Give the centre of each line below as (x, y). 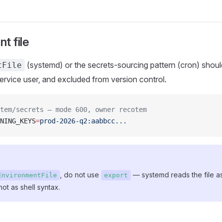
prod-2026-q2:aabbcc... (83, 121)
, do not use (81, 175)
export (116, 175)
